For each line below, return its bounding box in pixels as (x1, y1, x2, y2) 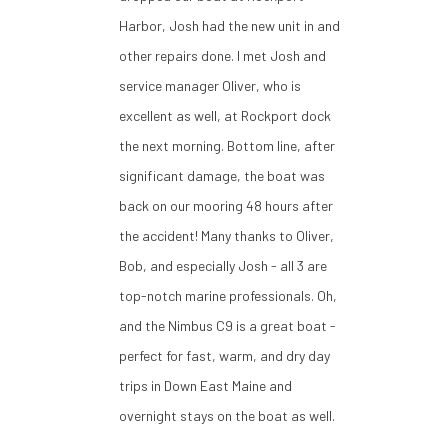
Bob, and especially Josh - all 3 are (118, 256, 327, 274)
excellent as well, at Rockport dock (118, 106, 331, 124)
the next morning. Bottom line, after (118, 136, 335, 154)
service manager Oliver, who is (118, 76, 301, 94)
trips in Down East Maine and (118, 376, 292, 394)
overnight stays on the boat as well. (118, 406, 335, 424)
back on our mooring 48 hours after (118, 196, 333, 214)
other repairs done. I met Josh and (118, 46, 326, 64)
